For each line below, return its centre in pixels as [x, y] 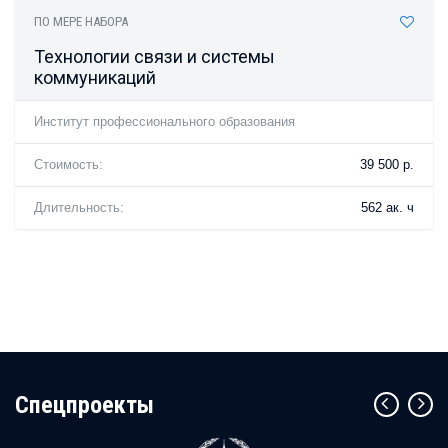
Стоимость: [69, 164]
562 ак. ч [387, 207]
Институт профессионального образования [165, 121]
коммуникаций [95, 77]
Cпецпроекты [84, 405]
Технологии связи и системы [155, 56]
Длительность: [79, 207]
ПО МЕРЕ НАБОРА [81, 21]
